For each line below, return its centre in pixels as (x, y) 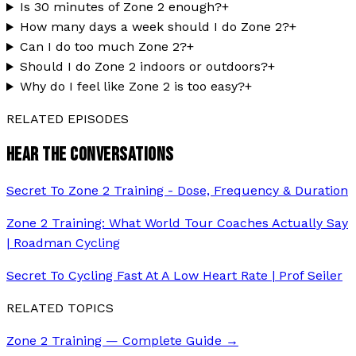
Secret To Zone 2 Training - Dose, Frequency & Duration (177, 191)
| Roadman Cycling (63, 243)
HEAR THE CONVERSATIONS (90, 155)
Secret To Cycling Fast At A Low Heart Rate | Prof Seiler (174, 276)
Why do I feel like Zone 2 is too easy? (132, 87)
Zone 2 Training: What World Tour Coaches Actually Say (177, 223)
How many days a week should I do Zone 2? (154, 27)
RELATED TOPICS (60, 308)
